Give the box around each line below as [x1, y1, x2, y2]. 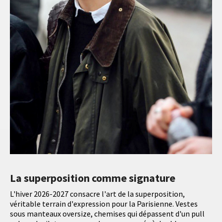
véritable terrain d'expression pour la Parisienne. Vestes [10, 198, 198, 209]
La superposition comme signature [10, 170, 175, 185]
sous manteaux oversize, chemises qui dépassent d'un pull [10, 208, 205, 219]
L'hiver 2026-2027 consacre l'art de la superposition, [10, 188, 185, 199]
